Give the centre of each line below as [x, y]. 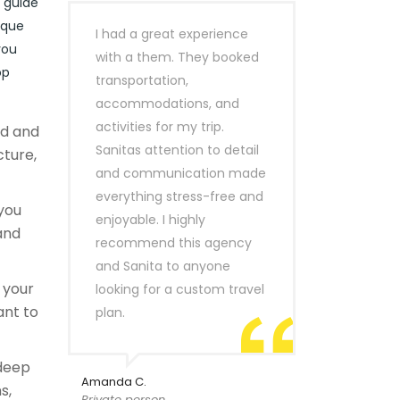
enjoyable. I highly [150, 220]
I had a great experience [172, 34]
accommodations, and [167, 104]
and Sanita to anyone [163, 266]
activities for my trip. [160, 127]
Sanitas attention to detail [177, 150]
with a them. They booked [177, 57]
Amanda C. [114, 382]
